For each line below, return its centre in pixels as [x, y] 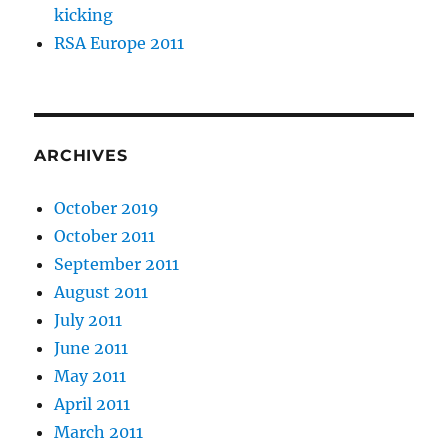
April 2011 [92, 404]
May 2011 [90, 376]
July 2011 [88, 320]
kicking [84, 15]
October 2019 [107, 208]
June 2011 [91, 348]
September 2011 [117, 264]
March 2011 [99, 432]
